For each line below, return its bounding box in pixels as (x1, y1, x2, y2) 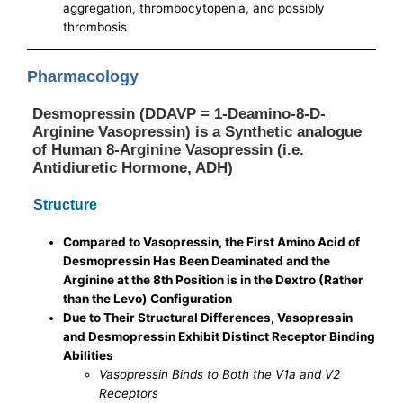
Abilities (63, 348, 114, 363)
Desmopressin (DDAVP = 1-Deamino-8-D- (32, 104, 327, 123)
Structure (33, 196, 98, 213)
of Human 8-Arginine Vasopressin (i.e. (32, 140, 305, 159)
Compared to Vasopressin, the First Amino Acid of (63, 235, 361, 250)
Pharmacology (27, 67, 139, 86)
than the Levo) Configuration (63, 291, 233, 307)
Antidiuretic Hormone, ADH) (32, 158, 234, 177)
